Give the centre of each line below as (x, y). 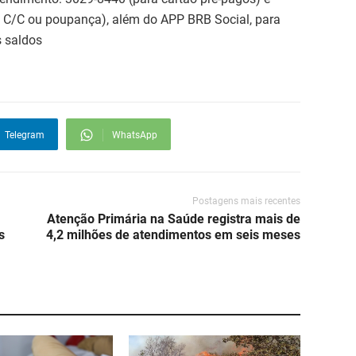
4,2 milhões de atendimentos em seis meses (173, 235)
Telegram (25, 135)
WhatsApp (135, 135)
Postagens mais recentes (246, 201)
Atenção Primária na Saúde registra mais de (174, 219)
